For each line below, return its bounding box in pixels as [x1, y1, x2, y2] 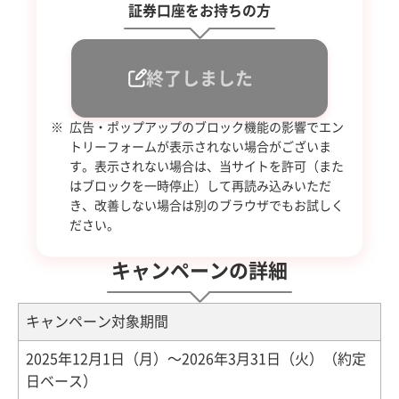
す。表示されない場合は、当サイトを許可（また [69, 159, 344, 173]
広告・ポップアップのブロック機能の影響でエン [69, 120, 344, 134]
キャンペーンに [149, 56, 273, 75]
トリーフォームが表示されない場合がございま [69, 140, 331, 153]
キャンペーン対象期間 [26, 313, 168, 329]
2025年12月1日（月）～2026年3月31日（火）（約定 [26, 351, 366, 366]
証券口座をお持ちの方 [128, 3, 271, 18]
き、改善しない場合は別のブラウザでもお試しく [69, 199, 344, 212]
